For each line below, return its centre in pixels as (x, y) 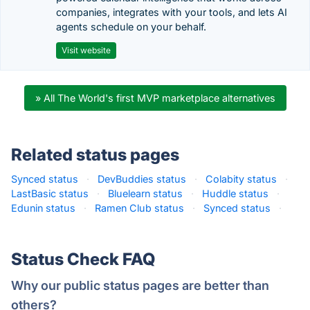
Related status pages (95, 155)
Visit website (86, 50)
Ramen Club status (139, 208)
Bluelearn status (145, 193)
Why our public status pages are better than (140, 285)
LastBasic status (50, 193)
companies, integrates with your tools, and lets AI (172, 12)
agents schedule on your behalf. (131, 27)
